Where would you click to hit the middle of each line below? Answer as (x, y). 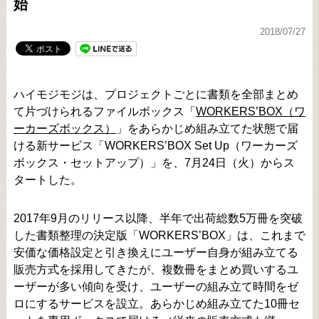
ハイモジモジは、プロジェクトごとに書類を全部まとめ (156, 95)
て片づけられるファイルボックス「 (104, 112)
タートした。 (47, 180)
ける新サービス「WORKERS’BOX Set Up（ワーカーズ (155, 146)
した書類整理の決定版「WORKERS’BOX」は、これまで (159, 236)
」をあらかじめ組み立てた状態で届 (207, 129)
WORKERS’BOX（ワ (250, 112)
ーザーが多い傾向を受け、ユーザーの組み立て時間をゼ (156, 287)
